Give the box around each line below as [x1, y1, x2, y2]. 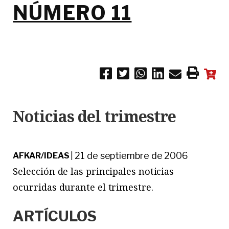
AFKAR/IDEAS [13, 151, 70, 161]
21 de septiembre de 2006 [75, 150, 189, 162]
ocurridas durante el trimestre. [13, 181, 153, 194]
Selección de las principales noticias [13, 165, 174, 178]
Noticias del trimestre [13, 106, 176, 127]
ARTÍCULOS [13, 208, 97, 225]
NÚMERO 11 [13, 1, 132, 25]
